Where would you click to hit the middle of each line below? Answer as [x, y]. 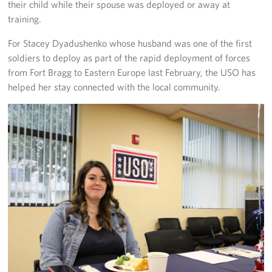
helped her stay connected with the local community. [114, 87]
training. [25, 19]
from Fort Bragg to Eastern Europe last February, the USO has [132, 72]
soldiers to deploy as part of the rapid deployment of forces [129, 57]
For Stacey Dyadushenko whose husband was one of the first [130, 43]
